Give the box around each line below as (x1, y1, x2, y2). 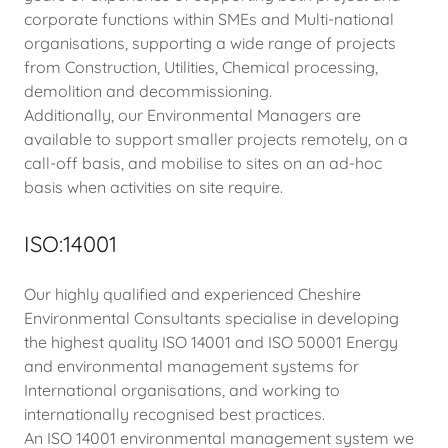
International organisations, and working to (24, 380, 340, 400)
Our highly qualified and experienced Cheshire (24, 284, 361, 304)
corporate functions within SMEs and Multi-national (24, 9, 394, 29)
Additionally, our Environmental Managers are (24, 105, 361, 125)
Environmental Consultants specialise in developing (24, 308, 399, 328)
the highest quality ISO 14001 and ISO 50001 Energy (24, 332, 398, 352)
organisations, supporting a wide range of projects (24, 33, 396, 53)
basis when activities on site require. (24, 177, 283, 197)
